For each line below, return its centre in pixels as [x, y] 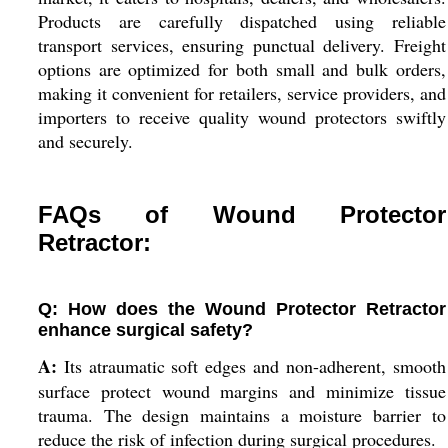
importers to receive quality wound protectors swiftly [241, 117]
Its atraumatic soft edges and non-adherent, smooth [251, 366]
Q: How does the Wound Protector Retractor [241, 309]
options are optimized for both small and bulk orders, [241, 69]
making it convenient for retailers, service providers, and [241, 93]
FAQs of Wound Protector [241, 214]
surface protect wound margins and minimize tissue [241, 391]
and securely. [85, 141]
